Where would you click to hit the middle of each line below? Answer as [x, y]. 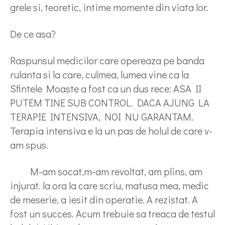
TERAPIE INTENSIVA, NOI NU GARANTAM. [102, 117]
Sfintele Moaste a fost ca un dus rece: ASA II [106, 88]
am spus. [29, 145]
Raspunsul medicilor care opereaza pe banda [107, 60]
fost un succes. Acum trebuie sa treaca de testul [113, 213]
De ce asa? [33, 34]
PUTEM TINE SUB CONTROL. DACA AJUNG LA [110, 102]
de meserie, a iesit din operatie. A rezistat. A [104, 199]
